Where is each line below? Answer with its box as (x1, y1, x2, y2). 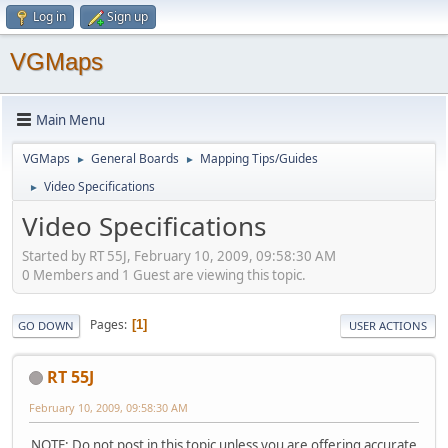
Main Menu (36, 110, 105, 129)
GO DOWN (18, 317, 74, 333)
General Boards (91, 150, 179, 167)
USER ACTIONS (349, 317, 427, 333)
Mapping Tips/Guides (200, 150, 318, 167)
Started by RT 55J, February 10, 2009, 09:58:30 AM (22, 246, 336, 265)
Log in (33, 8, 66, 25)
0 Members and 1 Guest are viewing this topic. (22, 265, 306, 284)
